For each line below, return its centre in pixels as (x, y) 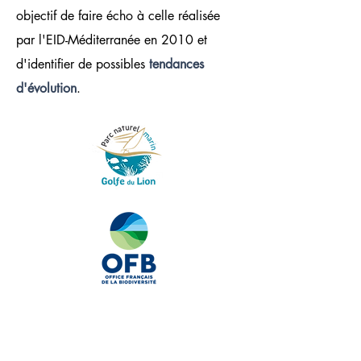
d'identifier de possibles (83, 64)
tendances (176, 64)
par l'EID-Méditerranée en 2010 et (112, 40)
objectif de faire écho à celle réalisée (118, 16)
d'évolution (46, 88)
